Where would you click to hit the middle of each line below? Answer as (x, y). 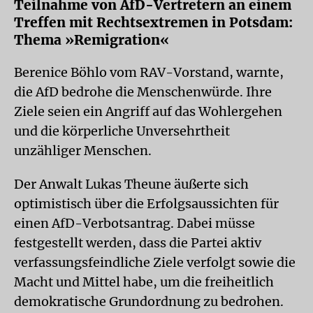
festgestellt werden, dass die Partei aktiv (138, 243)
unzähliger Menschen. (83, 151)
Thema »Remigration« (92, 40)
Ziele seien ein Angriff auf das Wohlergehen (148, 111)
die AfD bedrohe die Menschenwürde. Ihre (143, 92)
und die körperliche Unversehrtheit (122, 131)
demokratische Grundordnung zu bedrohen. (149, 301)
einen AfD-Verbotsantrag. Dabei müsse (134, 223)
